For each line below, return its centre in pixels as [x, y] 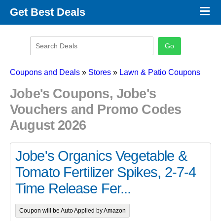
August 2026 [48, 125]
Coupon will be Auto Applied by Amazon [72, 211]
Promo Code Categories [48, 45]
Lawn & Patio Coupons [160, 73]
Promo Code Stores [41, 31]
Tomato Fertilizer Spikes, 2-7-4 [106, 172]
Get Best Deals [48, 12]
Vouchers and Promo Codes [96, 110]
